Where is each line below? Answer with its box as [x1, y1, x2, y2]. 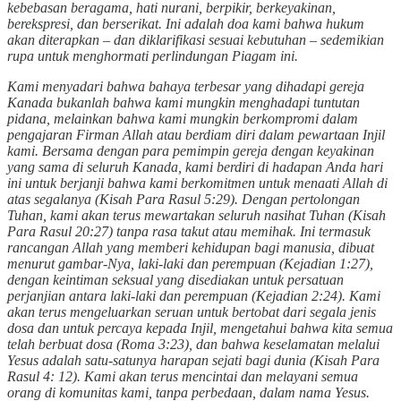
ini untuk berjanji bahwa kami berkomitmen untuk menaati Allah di [7, 175, 388, 191]
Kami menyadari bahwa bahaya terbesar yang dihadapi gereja [7, 78, 364, 94]
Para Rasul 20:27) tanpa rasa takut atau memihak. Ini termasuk [7, 223, 371, 239]
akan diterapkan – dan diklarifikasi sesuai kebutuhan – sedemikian [7, 31, 384, 47]
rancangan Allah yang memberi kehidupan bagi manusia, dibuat [7, 239, 374, 255]
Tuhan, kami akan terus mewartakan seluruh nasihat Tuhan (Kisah [7, 207, 386, 223]
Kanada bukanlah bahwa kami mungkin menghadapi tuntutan [7, 94, 360, 110]
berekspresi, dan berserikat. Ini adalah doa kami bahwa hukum [7, 15, 364, 31]
